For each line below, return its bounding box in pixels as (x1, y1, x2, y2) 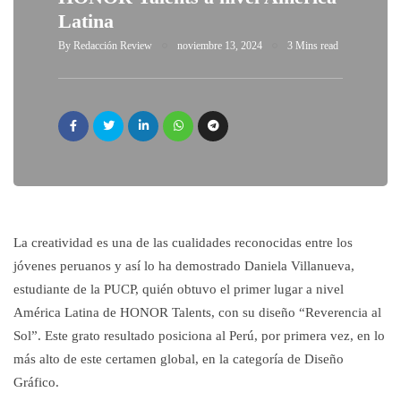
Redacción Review (73, 39, 152, 52)
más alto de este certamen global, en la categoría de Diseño (13, 352, 344, 366)
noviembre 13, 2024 (177, 39, 262, 52)
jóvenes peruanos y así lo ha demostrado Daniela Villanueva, (13, 259, 354, 273)
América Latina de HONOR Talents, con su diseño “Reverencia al (13, 305, 381, 320)
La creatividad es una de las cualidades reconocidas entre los (13, 235, 353, 250)
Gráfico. (13, 375, 59, 389)
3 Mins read (287, 39, 338, 52)
